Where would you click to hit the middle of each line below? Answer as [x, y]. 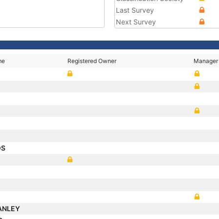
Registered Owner [92, 61]
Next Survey [136, 22]
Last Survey [135, 10]
